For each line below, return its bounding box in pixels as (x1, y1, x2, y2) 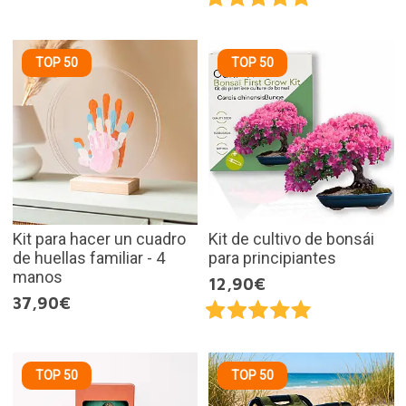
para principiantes (208, 248, 336, 268)
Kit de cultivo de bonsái (208, 229, 374, 249)
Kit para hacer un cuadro (12, 229, 186, 249)
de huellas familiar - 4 (12, 248, 165, 268)
